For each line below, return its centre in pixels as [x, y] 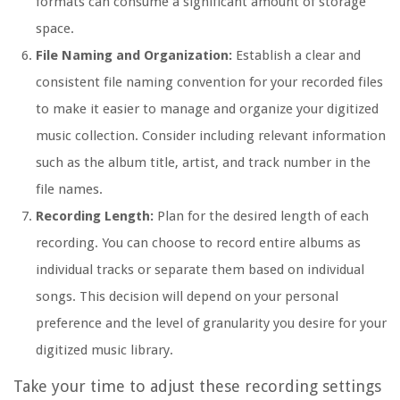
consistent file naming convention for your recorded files [209, 83]
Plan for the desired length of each [261, 217]
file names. [69, 190]
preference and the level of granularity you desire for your [211, 324]
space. [55, 29]
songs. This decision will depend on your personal [187, 297]
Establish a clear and [296, 56]
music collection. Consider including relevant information [211, 136]
